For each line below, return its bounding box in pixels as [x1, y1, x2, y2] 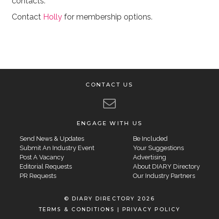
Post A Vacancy [19, 153, 64, 161]
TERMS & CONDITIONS [39, 206, 115, 213]
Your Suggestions [132, 144, 184, 152]
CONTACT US [86, 81, 133, 88]
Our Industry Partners [132, 172, 195, 179]
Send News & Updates [19, 134, 84, 142]
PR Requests [19, 172, 56, 179]
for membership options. [62, 12, 154, 22]
